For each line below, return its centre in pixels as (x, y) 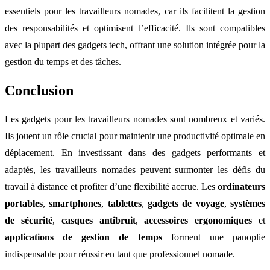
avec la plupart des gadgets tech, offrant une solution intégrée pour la (135, 45)
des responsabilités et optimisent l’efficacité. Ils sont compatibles (135, 28)
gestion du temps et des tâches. (63, 62)
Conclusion (39, 91)
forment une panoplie (214, 237)
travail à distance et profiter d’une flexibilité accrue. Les (111, 187)
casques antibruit (98, 221)
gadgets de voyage (186, 204)
